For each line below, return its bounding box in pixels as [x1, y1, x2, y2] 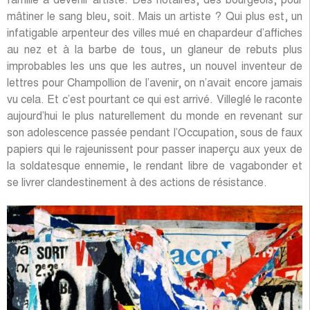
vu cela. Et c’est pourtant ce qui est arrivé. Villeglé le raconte [7, 95, 302, 107]
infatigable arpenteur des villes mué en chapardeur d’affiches [7, 28, 302, 40]
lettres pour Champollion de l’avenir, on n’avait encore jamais [7, 78, 302, 90]
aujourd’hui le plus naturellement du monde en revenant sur [7, 111, 302, 123]
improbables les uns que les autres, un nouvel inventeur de [7, 62, 302, 73]
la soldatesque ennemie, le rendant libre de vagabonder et [7, 161, 302, 173]
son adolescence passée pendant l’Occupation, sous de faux [7, 128, 302, 140]
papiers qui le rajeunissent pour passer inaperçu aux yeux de [7, 145, 302, 156]
